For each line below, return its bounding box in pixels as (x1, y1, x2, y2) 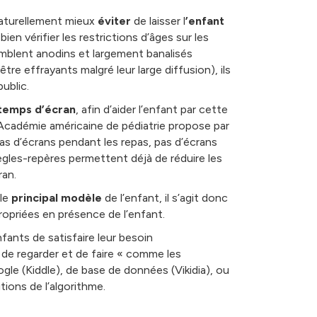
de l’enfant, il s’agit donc (101, 190, 228, 204)
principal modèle (11, 190, 102, 204)
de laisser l (130, 13, 185, 28)
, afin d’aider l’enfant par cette (75, 102, 228, 116)
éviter (97, 13, 131, 28)
